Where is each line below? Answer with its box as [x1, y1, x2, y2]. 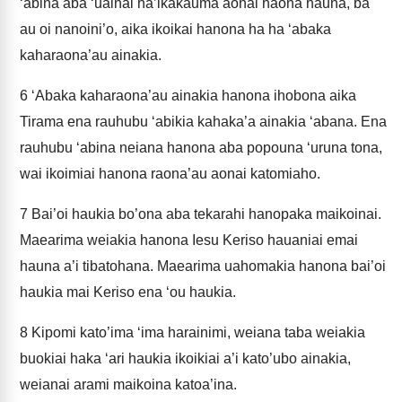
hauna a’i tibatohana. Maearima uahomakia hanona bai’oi [20, 258, 386, 274]
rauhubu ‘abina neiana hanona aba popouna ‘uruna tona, [20, 140, 382, 155]
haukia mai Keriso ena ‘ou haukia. [20, 284, 236, 300]
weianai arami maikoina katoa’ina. [20, 377, 237, 392]
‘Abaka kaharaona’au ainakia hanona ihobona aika [28, 88, 356, 103]
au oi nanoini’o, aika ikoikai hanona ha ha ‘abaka [20, 22, 331, 37]
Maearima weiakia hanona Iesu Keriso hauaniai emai [20, 232, 358, 248]
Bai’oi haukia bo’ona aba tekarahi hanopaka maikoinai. [28, 206, 381, 222]
